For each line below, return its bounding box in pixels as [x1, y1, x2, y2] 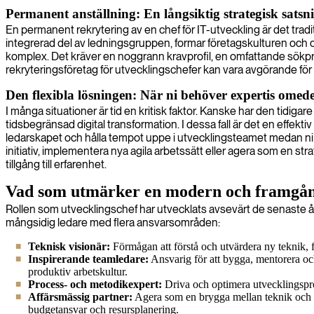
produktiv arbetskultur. [28, 265, 128, 278]
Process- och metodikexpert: [28, 278, 162, 290]
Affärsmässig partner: [28, 290, 132, 303]
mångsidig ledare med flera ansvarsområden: [6, 215, 220, 229]
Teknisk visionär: [28, 240, 110, 252]
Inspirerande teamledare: [28, 252, 149, 265]
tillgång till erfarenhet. [6, 157, 107, 171]
